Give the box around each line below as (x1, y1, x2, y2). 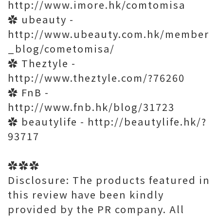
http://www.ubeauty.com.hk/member (8, 27, 209, 41)
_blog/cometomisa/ (8, 41, 115, 55)
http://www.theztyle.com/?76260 (8, 71, 185, 85)
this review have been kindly (8, 187, 164, 201)
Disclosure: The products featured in (8, 173, 210, 187)
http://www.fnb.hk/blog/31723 (8, 100, 175, 114)
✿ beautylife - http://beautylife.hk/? (8, 114, 207, 128)
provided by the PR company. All (8, 202, 184, 216)
